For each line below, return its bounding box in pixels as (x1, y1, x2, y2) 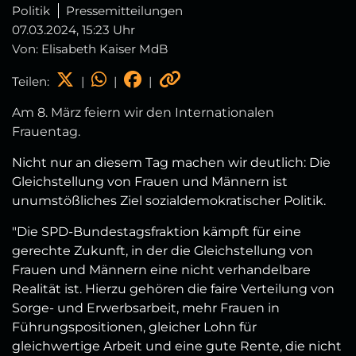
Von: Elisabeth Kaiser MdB (12, 41, 168, 56)
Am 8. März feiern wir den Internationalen (12, 104, 274, 120)
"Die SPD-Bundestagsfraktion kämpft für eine (12, 223, 301, 239)
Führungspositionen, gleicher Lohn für (12, 319, 257, 335)
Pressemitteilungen (66, 2, 183, 18)
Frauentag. (12, 123, 80, 139)
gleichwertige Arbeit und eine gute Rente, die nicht (12, 338, 342, 354)
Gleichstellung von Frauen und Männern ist (12, 173, 288, 189)
